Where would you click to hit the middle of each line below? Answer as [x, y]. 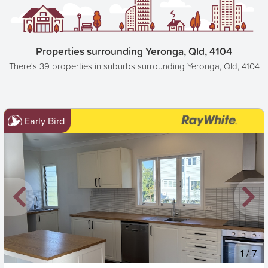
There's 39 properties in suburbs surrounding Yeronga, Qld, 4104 [134, 66]
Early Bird [45, 121]
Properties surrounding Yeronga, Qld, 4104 [134, 51]
